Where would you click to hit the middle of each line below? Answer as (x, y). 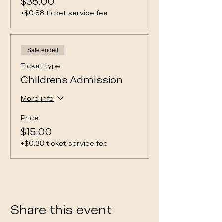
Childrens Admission (72, 80)
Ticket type (41, 66)
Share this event (61, 210)
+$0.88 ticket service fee (64, 13)
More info (37, 98)
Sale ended (43, 50)
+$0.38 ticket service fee (64, 143)
